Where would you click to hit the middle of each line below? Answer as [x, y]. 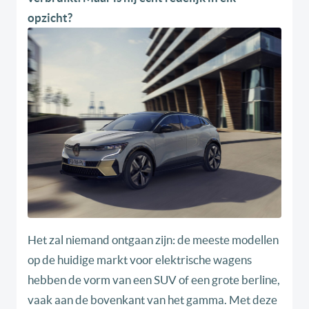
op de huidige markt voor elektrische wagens [140, 260]
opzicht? [50, 18]
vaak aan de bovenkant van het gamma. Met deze [152, 300]
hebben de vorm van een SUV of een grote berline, [154, 280]
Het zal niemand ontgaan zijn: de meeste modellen [153, 240]
